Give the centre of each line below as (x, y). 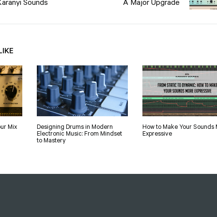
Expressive (157, 133)
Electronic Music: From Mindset (80, 133)
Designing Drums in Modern (75, 127)
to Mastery (52, 140)
